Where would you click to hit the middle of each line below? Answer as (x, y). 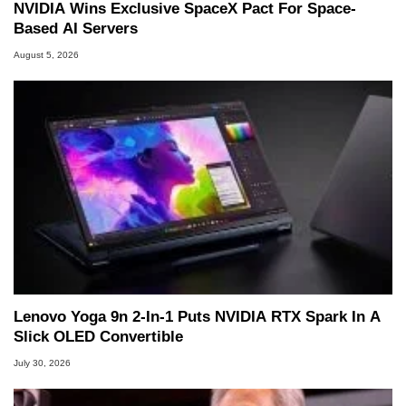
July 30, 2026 (42, 362)
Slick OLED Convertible (98, 337)
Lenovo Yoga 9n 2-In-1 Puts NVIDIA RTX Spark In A (197, 317)
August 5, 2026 (46, 54)
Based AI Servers (76, 29)
